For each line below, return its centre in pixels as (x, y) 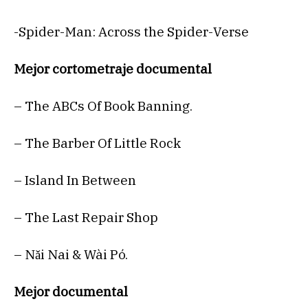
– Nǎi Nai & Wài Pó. (71, 255)
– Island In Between (75, 180)
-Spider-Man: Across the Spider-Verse (131, 32)
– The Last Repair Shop (86, 218)
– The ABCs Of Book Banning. (103, 106)
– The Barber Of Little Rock (97, 143)
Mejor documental (71, 292)
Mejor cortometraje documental (113, 69)
